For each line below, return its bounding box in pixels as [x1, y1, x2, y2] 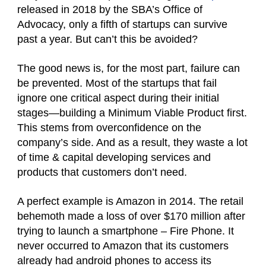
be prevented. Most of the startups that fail [17, 77, 217, 89]
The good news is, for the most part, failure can [17, 62, 240, 74]
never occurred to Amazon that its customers [17, 240, 229, 252]
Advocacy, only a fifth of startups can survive [17, 18, 227, 30]
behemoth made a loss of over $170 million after [17, 210, 245, 222]
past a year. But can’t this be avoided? [17, 33, 198, 45]
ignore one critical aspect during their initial [17, 92, 219, 104]
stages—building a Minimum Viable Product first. [17, 107, 247, 119]
